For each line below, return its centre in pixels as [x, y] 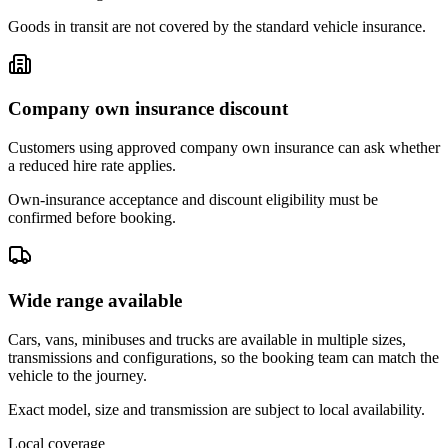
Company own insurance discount [148, 109]
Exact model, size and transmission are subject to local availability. [216, 409]
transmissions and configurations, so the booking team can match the [223, 357]
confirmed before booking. [92, 218]
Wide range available [95, 300]
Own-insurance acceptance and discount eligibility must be [193, 200]
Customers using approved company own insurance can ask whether [224, 148]
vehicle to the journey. [77, 375]
